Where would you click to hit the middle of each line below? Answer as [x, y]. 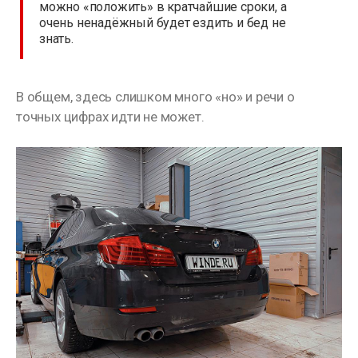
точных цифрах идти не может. [110, 117]
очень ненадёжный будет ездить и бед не [163, 23]
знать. [56, 39]
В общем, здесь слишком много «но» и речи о [155, 97]
